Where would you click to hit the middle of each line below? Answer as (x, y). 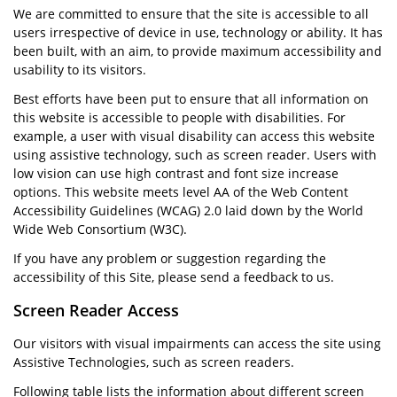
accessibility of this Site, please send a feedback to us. (174, 277)
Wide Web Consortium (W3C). (100, 229)
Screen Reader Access (96, 310)
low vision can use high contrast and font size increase (176, 173)
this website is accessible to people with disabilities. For (179, 117)
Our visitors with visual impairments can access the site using (197, 343)
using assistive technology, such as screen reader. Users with (195, 155)
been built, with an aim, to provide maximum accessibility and (198, 51)
